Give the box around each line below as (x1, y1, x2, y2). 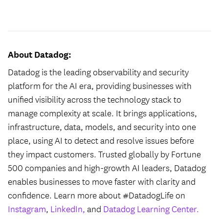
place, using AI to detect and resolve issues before (8, 134, 194, 147)
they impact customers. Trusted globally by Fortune (8, 148, 201, 160)
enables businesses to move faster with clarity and (8, 175, 196, 188)
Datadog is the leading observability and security (8, 66, 189, 78)
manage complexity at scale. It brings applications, (8, 107, 197, 119)
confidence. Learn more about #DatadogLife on (8, 189, 185, 201)
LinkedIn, (50, 202, 85, 215)
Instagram (8, 202, 46, 215)
